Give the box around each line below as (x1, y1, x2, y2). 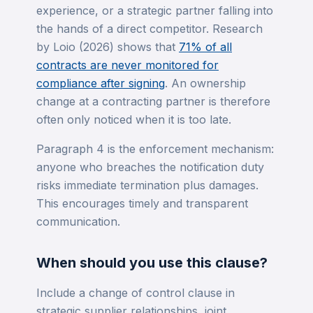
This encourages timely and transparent (36, 196, 248, 210)
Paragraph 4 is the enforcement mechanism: (36, 142, 274, 156)
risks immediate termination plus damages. (36, 178, 259, 192)
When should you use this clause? (36, 254, 268, 271)
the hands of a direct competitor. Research (36, 22, 263, 36)
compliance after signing (36, 76, 165, 90)
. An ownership (165, 76, 246, 90)
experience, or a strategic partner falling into (36, 3, 273, 17)
